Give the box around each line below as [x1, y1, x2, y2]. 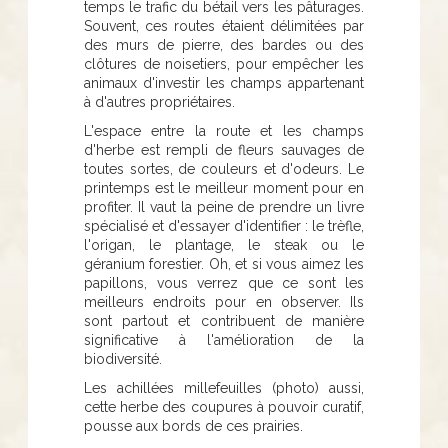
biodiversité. [84, 350, 162, 367]
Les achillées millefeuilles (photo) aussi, [84, 379, 364, 396]
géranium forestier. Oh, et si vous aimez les [84, 255, 364, 272]
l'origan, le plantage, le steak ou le [84, 236, 364, 253]
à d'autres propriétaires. [84, 93, 235, 110]
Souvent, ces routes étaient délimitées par [84, 17, 364, 34]
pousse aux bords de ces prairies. [84, 417, 303, 434]
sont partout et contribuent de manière [84, 312, 364, 329]
